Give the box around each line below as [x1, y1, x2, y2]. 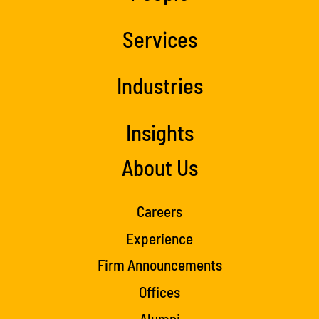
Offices [139, 283, 180, 301]
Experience [126, 229, 193, 247]
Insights [125, 118, 194, 145]
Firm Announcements [97, 256, 222, 274]
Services [122, 25, 197, 52]
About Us [121, 153, 198, 180]
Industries [116, 72, 203, 99]
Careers [137, 202, 182, 220]
